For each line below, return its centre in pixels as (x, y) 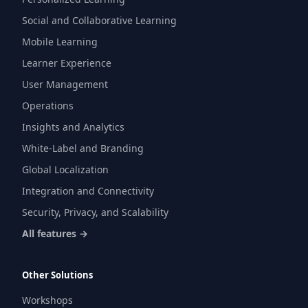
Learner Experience (67, 63)
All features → (55, 234)
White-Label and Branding (83, 148)
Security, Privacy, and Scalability (95, 212)
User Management (65, 85)
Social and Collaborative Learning (99, 21)
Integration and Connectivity (88, 191)
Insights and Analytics (73, 127)
